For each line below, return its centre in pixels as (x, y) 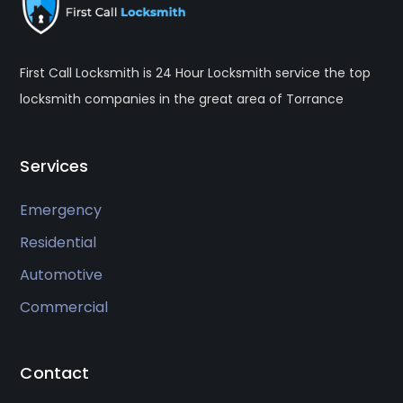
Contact (55, 373)
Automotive (62, 275)
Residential (58, 243)
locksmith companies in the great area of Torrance (182, 99)
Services (54, 166)
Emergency (61, 210)
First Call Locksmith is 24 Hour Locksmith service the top (196, 73)
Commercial (64, 308)
